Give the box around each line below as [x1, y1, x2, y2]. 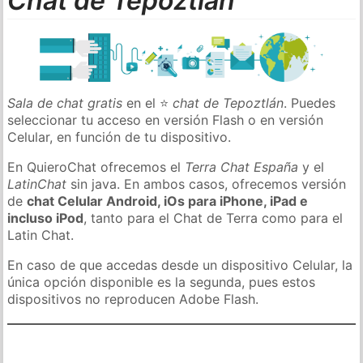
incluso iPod [7, 209, 84, 226]
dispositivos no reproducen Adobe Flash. [7, 290, 259, 307]
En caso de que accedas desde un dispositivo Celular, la [7, 256, 353, 273]
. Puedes [284, 94, 336, 111]
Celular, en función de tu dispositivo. [7, 128, 232, 145]
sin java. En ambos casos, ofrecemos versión [66, 175, 347, 192]
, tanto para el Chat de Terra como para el [83, 209, 344, 226]
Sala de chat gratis [7, 94, 123, 111]
